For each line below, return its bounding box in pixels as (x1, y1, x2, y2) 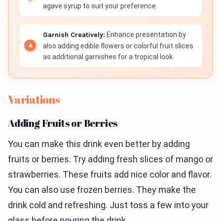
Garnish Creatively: (43, 30, 105, 39)
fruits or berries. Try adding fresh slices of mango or (8, 153, 213, 164)
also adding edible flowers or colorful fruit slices (43, 41, 193, 50)
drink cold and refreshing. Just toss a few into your (8, 199, 209, 210)
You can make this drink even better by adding (8, 138, 190, 149)
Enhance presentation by (105, 30, 186, 38)
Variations (8, 92, 60, 107)
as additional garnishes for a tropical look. (43, 52, 174, 61)
